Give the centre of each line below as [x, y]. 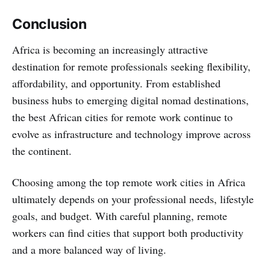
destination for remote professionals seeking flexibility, [131, 66]
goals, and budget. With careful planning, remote [120, 215]
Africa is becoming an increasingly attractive [110, 49]
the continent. [42, 150]
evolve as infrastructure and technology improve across [131, 133]
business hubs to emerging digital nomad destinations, [130, 100]
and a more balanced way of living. [89, 249]
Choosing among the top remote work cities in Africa [129, 182]
